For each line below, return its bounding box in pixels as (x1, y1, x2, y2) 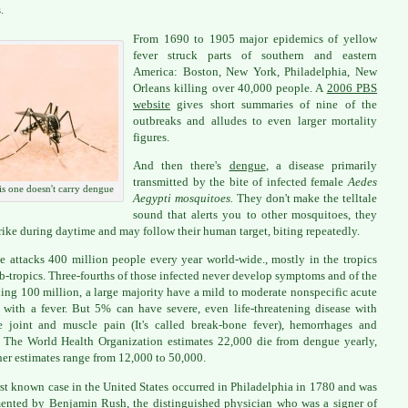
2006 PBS (326, 80, 378, 95)
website (133, 97, 170, 111)
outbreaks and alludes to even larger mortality (133, 113, 377, 127)
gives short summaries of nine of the (170, 97, 377, 111)
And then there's (133, 158, 229, 172)
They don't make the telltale (236, 190, 378, 205)
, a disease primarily (265, 158, 377, 172)
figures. (133, 129, 169, 144)
